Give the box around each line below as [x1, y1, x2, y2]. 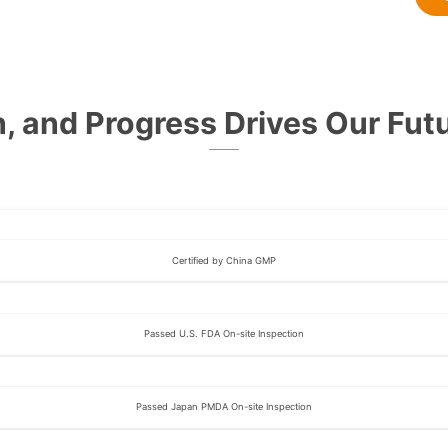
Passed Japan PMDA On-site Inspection [136, 401, 312, 413]
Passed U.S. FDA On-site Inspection [144, 328, 304, 340]
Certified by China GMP [172, 254, 276, 266]
